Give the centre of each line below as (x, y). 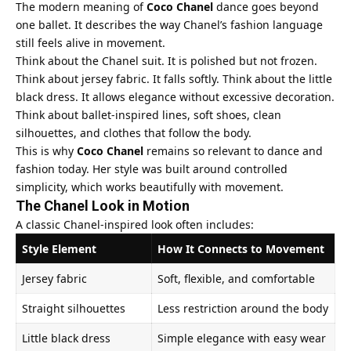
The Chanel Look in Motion (103, 205)
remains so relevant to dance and (233, 150)
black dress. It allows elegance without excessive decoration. (175, 96)
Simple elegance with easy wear (242, 338)
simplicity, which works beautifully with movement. (150, 186)
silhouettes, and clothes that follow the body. (134, 132)
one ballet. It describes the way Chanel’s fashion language (169, 24)
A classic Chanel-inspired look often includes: (135, 224)
